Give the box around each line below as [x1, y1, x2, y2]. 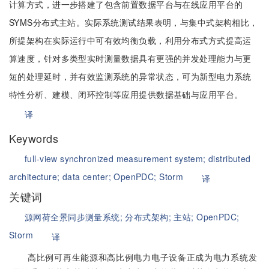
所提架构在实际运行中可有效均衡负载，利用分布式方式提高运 [9, 34, 252, 46]
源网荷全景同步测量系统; [25, 211, 125, 223]
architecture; [9, 171, 62, 183]
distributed [208, 153, 251, 165]
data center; [62, 171, 114, 183]
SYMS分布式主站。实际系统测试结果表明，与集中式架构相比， [9, 16, 258, 28]
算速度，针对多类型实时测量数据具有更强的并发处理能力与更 [9, 52, 252, 64]
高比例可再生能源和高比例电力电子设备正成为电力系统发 [28, 251, 257, 263]
